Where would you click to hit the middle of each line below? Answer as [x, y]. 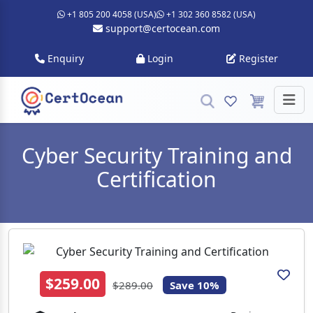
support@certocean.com [161, 28]
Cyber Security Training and [156, 155]
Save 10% [194, 285]
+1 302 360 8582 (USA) [210, 14]
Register [257, 58]
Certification [156, 179]
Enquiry [64, 58]
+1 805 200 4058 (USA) [111, 14]
